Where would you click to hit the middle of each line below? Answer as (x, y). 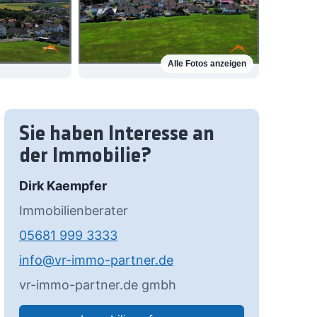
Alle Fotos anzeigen (207, 64)
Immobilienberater (74, 211)
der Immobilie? (86, 157)
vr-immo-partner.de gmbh (98, 285)
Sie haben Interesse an (117, 135)
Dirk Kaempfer (63, 186)
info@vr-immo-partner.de (96, 260)
